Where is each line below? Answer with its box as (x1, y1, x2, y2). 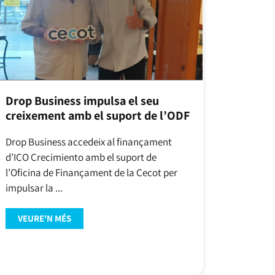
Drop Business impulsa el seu (5, 92, 159, 109)
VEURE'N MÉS (17, 212, 71, 225)
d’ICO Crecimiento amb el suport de (5, 150, 157, 164)
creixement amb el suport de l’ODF (5, 107, 190, 123)
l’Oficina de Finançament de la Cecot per (5, 165, 177, 179)
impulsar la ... (5, 180, 63, 195)
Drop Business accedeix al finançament (5, 134, 172, 149)
